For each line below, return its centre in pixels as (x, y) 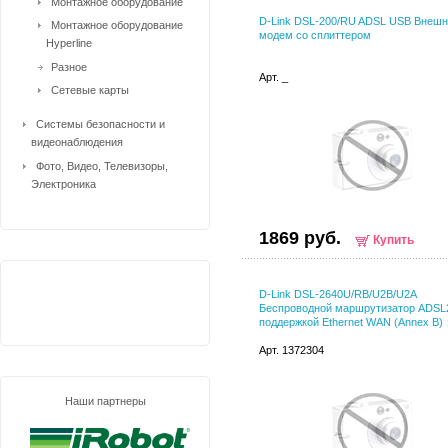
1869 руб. (300, 238)
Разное (69, 66)
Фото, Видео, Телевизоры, (102, 165)
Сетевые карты (90, 90)
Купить (393, 240)
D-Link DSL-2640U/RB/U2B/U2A (337, 294)
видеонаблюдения (77, 142)
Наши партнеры (105, 400)
